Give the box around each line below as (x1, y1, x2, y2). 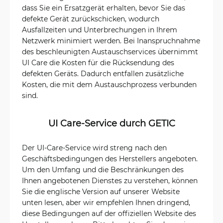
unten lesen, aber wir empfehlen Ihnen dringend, (22, 198, 190, 207)
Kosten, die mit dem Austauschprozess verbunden (22, 80, 197, 89)
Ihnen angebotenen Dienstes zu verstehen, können (22, 176, 198, 185)
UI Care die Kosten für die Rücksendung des (22, 58, 174, 67)
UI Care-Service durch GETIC (48, 117, 175, 129)
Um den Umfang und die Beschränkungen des (22, 165, 184, 174)
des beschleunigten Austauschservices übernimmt (22, 47, 198, 56)
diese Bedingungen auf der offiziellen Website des (22, 209, 196, 218)
